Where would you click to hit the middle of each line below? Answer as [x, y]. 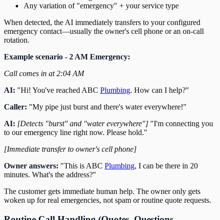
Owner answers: [31, 165]
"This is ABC [82, 165]
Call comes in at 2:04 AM [44, 73]
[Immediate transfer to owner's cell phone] [70, 149]
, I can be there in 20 [166, 165]
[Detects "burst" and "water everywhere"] [83, 123]
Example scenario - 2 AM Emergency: [67, 56]
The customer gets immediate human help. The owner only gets [102, 191]
